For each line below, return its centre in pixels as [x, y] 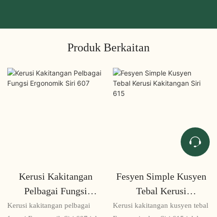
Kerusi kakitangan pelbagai [49, 206]
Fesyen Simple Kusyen [161, 176]
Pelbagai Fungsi [56, 191]
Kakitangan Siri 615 [161, 205]
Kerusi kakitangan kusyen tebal [160, 206]
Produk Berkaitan [108, 48]
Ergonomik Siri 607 [56, 205]
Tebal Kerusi [161, 191]
